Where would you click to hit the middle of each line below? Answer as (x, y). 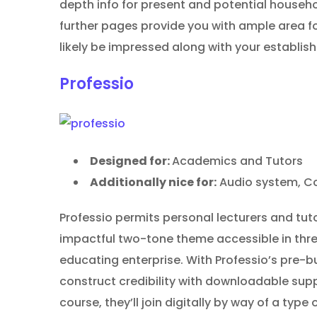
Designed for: (131, 161)
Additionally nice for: (153, 182)
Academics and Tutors (237, 161)
